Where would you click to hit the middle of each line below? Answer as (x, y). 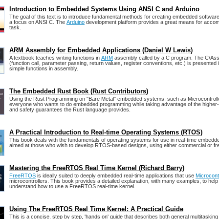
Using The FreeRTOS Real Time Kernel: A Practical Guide (96, 209)
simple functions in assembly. (44, 69)
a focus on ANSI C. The (38, 22)
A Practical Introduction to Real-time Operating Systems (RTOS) (106, 132)
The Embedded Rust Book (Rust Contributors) (79, 91)
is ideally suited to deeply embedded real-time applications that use (116, 176)
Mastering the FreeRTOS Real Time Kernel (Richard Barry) (97, 168)
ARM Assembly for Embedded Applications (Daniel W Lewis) (101, 50)
